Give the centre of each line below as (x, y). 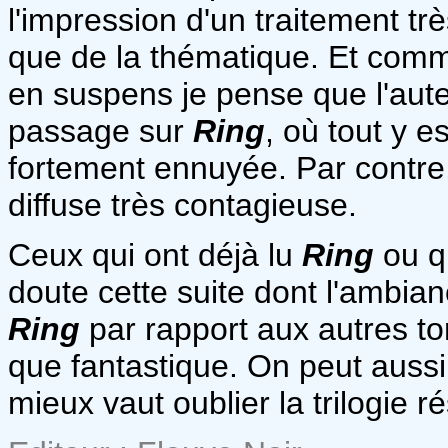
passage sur (96, 130)
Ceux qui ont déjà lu (155, 254)
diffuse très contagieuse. (182, 204)
